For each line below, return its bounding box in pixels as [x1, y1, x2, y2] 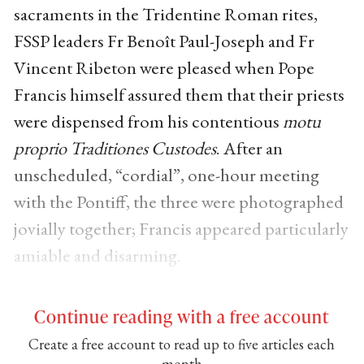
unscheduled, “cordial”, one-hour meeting [13, 162, 319, 187]
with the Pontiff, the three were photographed [13, 188, 344, 214]
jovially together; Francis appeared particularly [13, 215, 349, 240]
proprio [13, 135, 67, 160]
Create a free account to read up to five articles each [28, 334, 336, 353]
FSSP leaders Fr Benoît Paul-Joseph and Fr [13, 28, 314, 53]
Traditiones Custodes [69, 135, 216, 160]
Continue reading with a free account [34, 303, 330, 328]
